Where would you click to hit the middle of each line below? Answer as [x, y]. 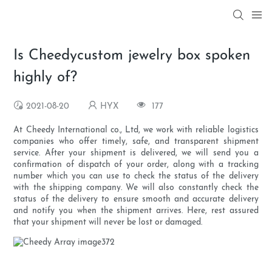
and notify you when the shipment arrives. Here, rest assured [136, 211]
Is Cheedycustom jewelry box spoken [132, 56]
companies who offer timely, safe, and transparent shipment [136, 142]
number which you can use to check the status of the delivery [136, 177]
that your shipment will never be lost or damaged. [108, 223]
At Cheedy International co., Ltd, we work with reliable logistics [136, 131]
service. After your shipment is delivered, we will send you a [136, 154]
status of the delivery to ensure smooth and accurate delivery [136, 200]
